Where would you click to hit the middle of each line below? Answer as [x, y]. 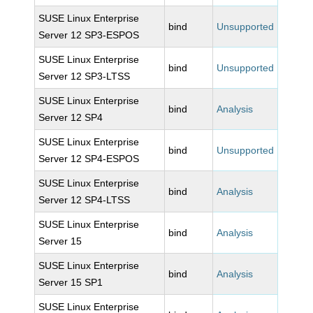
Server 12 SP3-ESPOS [89, 35]
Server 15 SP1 [71, 282]
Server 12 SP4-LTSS [85, 200]
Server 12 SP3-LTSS [85, 76]
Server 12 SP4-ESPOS [89, 159]
